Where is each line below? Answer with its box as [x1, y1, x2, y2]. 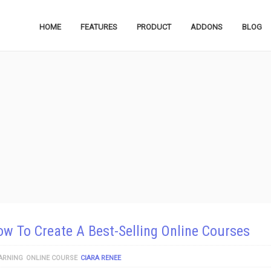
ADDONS [191, 22, 223, 31]
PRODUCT [137, 22, 171, 31]
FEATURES [80, 22, 117, 31]
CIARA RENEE [80, 254, 121, 262]
